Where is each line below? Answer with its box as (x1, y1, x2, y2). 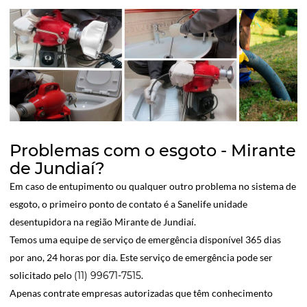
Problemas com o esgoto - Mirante (10, 140, 296, 161)
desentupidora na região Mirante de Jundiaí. (10, 216, 196, 228)
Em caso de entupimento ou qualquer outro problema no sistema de (10, 180, 296, 193)
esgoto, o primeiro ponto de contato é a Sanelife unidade (10, 198, 247, 210)
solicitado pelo (10, 269, 74, 282)
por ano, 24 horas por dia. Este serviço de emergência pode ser (10, 251, 273, 264)
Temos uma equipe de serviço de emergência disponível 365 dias (10, 234, 281, 246)
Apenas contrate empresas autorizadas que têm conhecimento (10, 287, 273, 299)
